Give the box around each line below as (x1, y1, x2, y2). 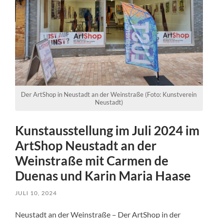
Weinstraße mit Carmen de (15, 153, 169, 169)
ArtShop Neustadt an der (15, 138, 157, 154)
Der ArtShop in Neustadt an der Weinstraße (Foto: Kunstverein (21, 91, 197, 99)
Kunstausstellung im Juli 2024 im (15, 123, 200, 139)
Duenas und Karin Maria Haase (15, 168, 191, 184)
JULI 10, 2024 (15, 189, 57, 197)
